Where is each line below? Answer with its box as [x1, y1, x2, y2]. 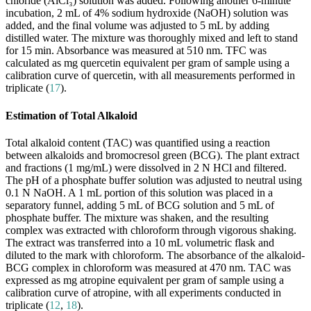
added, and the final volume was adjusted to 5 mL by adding [6, 19, 269, 32]
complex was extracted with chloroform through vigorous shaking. [6, 224, 296, 236]
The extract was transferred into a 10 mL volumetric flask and [6, 236, 274, 249]
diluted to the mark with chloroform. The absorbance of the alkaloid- [6, 249, 305, 261]
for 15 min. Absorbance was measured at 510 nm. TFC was [6, 44, 267, 57]
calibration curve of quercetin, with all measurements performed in [6, 69, 295, 82]
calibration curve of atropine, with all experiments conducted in [6, 286, 281, 299]
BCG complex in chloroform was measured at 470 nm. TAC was [6, 261, 291, 274]
